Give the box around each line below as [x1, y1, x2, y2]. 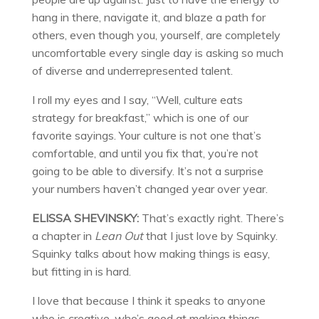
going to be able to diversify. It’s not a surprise [31, 163, 263, 178]
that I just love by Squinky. [142, 228, 278, 243]
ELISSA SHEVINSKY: [31, 210, 139, 225]
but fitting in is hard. [31, 263, 131, 278]
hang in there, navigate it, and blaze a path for [31, 9, 266, 24]
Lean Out [94, 228, 143, 243]
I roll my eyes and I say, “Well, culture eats [31, 92, 243, 107]
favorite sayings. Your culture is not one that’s [31, 127, 261, 142]
